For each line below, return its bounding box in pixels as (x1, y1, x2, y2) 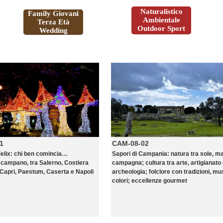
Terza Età (37, 18, 70, 26)
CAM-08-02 (112, 139, 149, 147)
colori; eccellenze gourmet (112, 177, 187, 184)
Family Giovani (28, 9, 79, 17)
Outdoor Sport (137, 24, 185, 32)
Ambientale (142, 16, 180, 24)
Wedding (39, 26, 68, 34)
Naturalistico (140, 7, 183, 15)
